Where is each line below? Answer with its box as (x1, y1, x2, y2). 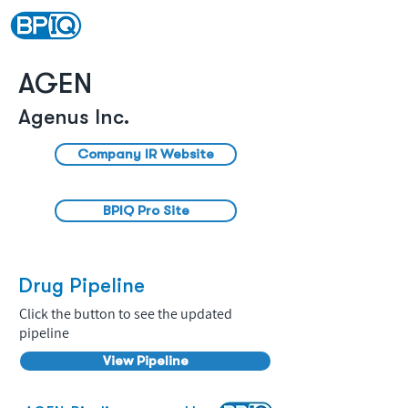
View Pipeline (102, 352, 189, 369)
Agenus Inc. (18, 105, 129, 129)
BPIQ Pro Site (102, 202, 189, 219)
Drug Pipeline (18, 274, 145, 297)
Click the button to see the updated (19, 304, 232, 323)
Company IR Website (77, 146, 214, 162)
